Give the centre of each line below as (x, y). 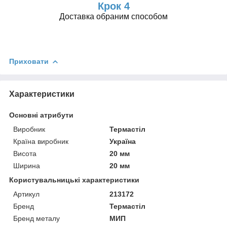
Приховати (29, 61)
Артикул (26, 194)
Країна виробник (41, 141)
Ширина (27, 165)
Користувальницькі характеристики (74, 180)
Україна (123, 141)
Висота (25, 153)
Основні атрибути (41, 115)
